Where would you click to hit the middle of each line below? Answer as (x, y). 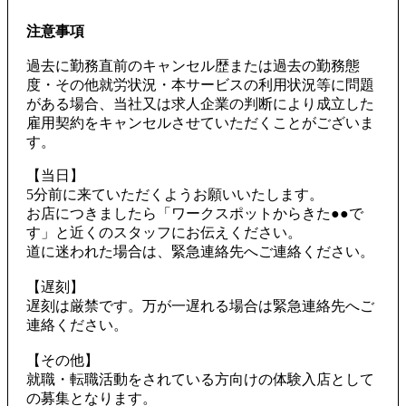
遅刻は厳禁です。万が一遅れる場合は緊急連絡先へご (200, 305)
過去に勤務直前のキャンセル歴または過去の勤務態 (193, 65)
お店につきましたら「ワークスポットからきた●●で (195, 213)
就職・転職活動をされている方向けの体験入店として (200, 379)
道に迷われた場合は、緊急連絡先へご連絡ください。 (200, 251)
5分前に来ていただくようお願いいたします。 (175, 194)
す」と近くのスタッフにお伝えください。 (164, 232)
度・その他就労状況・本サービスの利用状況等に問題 (200, 84)
